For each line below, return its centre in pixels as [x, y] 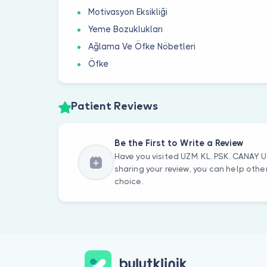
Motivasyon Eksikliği [128, 12]
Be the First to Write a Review [179, 143]
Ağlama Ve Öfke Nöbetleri [142, 46]
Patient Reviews [114, 107]
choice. [128, 182]
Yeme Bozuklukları [126, 29]
